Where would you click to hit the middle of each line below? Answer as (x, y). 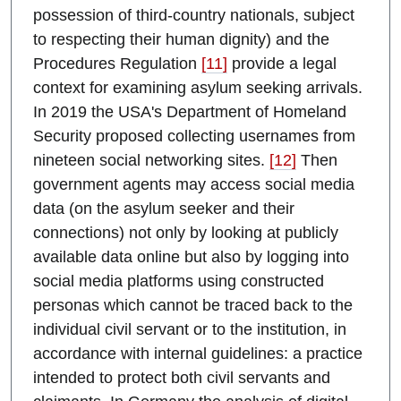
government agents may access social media (194, 185)
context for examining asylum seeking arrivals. (198, 88)
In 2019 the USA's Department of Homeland (190, 112)
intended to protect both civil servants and (182, 378)
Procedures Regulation (117, 64)
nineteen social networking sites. (151, 161)
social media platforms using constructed (179, 282)
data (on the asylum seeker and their (164, 209)
